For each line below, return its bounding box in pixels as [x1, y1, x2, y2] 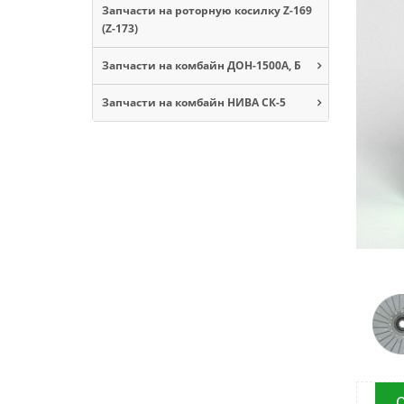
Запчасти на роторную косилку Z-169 [102, 2, 312, 18]
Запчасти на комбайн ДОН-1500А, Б [102, 57, 301, 73]
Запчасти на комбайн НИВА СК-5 [102, 94, 286, 110]
